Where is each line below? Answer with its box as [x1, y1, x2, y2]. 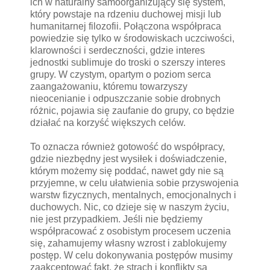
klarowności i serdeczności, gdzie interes [30, 45, 205, 55]
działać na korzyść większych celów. [30, 117, 186, 128]
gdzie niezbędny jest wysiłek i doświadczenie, [30, 153, 227, 164]
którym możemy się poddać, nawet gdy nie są [30, 165, 224, 176]
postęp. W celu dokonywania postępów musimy [30, 250, 233, 260]
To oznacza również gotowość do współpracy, [30, 141, 225, 152]
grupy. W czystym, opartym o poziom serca [30, 69, 211, 80]
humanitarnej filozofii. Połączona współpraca [30, 20, 221, 31]
